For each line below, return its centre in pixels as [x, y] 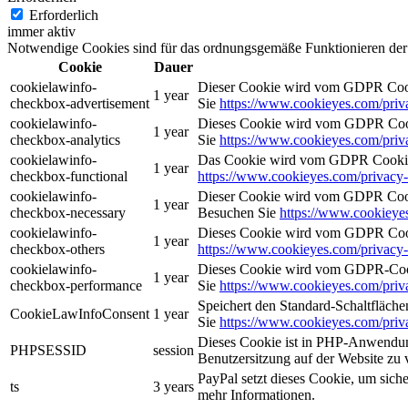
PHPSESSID [48, 351]
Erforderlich [64, 15]
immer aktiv [41, 32]
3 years [173, 387]
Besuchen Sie [239, 213]
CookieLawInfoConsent [80, 314]
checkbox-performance [76, 286]
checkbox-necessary [68, 213]
